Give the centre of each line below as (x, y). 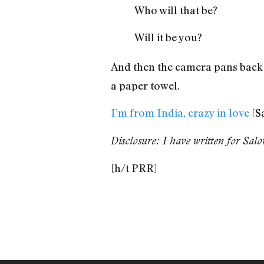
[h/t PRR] (134, 168)
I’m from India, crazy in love (180, 113)
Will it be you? (168, 37)
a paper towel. (145, 86)
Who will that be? (176, 10)
